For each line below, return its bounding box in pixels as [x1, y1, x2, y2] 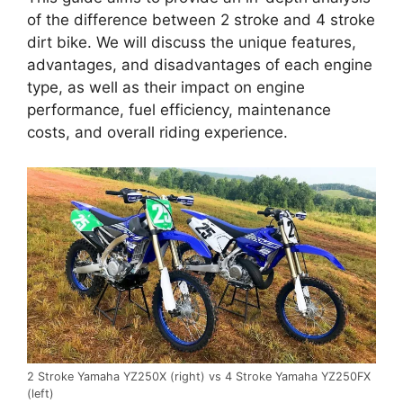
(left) [27, 387, 54, 401]
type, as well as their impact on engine [27, 78, 305, 97]
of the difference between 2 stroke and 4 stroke [27, 11, 375, 30]
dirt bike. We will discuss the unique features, [27, 33, 356, 52]
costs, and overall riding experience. [27, 123, 288, 142]
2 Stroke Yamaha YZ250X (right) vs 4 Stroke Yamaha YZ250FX [27, 370, 371, 384]
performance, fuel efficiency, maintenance [27, 101, 331, 120]
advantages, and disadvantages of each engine [27, 56, 372, 75]
